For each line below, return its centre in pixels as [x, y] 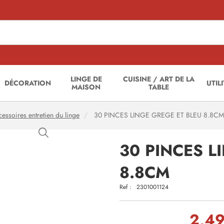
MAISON [86, 87]
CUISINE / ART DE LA [159, 79]
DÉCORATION [28, 83]
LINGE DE [86, 79]
